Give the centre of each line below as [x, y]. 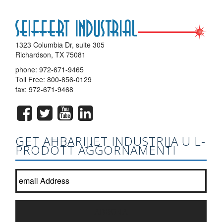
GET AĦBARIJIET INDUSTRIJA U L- [111, 141]
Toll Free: [31, 79]
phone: [27, 69]
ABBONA [111, 211]
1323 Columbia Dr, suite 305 [60, 44]
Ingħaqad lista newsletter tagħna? [115, 172]
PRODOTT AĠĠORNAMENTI [96, 150]
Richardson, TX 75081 [51, 54]
